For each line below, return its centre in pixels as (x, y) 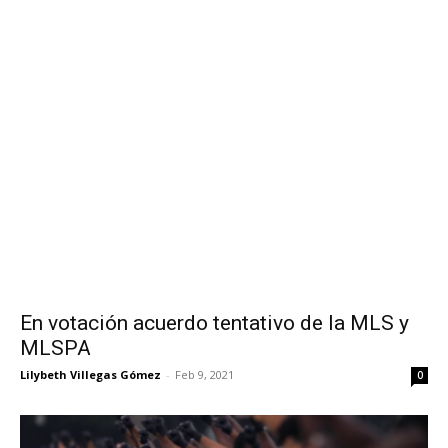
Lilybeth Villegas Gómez (90, 375)
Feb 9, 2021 (204, 375)
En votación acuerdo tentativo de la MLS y (214, 323)
